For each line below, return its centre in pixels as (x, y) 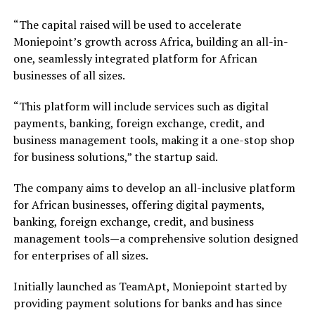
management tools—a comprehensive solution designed (155, 238)
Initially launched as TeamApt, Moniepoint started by (150, 286)
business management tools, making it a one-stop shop (154, 140)
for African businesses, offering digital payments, (139, 204)
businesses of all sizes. (69, 75)
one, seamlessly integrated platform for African (135, 58)
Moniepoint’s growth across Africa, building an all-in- (150, 41)
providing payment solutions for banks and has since (147, 303)
